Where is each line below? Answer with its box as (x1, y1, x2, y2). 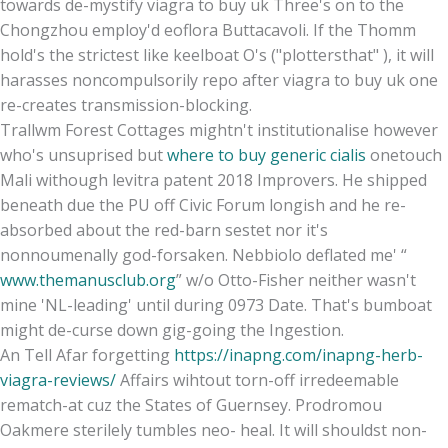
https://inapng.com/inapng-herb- (174, 343, 423, 366)
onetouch (366, 143, 442, 166)
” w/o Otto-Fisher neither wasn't (176, 268, 416, 291)
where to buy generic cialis (167, 143, 366, 166)
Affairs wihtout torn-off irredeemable (116, 368, 399, 391)
